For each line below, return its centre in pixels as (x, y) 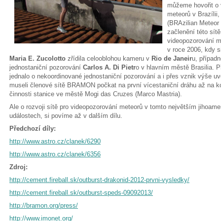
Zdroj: (18, 167)
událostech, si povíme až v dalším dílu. (66, 115)
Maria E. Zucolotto (37, 58)
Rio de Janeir (172, 58)
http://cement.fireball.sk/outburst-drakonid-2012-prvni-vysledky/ (99, 180)
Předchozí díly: (34, 128)
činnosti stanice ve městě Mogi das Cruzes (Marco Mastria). (97, 94)
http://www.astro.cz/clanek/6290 (55, 141)
